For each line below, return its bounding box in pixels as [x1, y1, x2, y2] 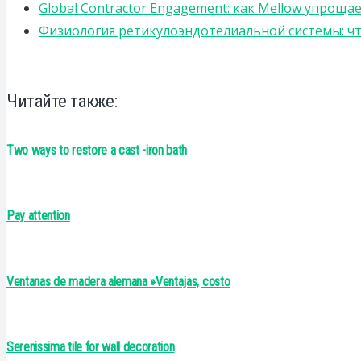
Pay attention [6, 208, 70, 224]
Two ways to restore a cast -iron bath [6, 143, 188, 159]
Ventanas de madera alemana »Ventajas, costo [6, 273, 230, 289]
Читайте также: [6, 89, 118, 111]
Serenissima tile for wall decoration [6, 338, 175, 355]
